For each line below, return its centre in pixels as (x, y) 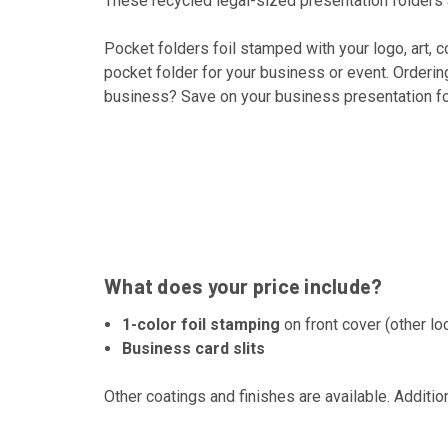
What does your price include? (243, 285)
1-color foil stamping (201, 324)
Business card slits (194, 348)
